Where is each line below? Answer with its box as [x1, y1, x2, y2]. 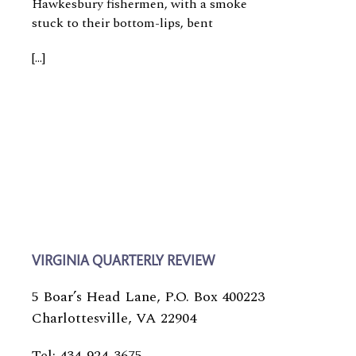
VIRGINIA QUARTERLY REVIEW [32, 255, 215, 269]
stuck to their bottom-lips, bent [32, 14, 213, 33]
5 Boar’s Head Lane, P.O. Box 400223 [32, 286, 265, 308]
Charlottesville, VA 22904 [32, 308, 196, 329]
